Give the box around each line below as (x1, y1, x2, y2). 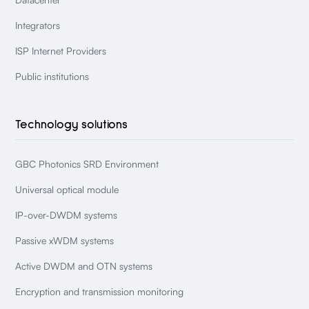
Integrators (15, 19, 61, 31)
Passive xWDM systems (15, 234, 114, 246)
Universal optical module (15, 183, 119, 195)
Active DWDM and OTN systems (15, 259, 153, 272)
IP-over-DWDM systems (15, 208, 118, 221)
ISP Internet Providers (15, 44, 107, 57)
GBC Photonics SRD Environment (15, 157, 159, 170)
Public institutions (15, 70, 90, 82)
